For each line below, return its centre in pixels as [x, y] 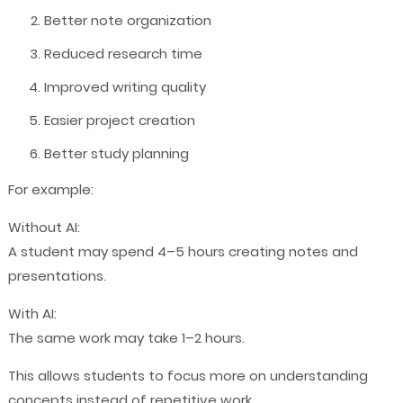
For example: [50, 190]
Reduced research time [123, 54]
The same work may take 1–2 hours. [126, 338]
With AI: [32, 314]
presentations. [57, 276]
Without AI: [44, 228]
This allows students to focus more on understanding [188, 376]
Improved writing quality [125, 87]
